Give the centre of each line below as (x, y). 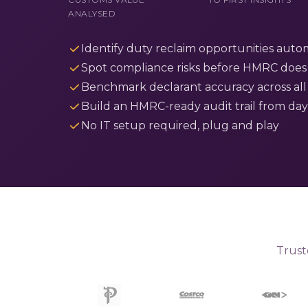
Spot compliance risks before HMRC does (194, 68)
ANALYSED (92, 14)
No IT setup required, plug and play (180, 126)
